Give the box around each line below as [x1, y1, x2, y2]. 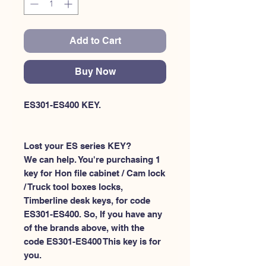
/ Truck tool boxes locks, [24, 182, 123, 192]
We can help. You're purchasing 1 [24, 154, 160, 164]
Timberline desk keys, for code [24, 195, 150, 205]
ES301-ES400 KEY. [24, 100, 101, 110]
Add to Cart [69, 35, 121, 46]
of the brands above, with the [24, 223, 144, 233]
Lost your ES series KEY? [24, 141, 131, 151]
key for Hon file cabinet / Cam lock [24, 168, 165, 178]
